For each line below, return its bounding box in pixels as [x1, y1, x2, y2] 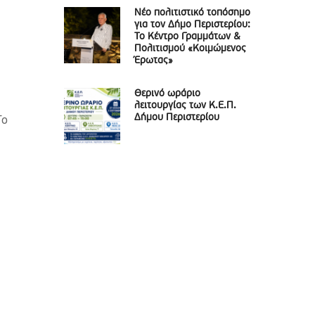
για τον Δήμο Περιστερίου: [134, 20, 250, 30]
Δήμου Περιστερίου [134, 112, 219, 123]
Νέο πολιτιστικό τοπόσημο [134, 8, 250, 18]
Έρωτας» [134, 56, 173, 66]
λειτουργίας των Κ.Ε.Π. [134, 101, 236, 111]
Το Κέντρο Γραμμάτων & [134, 32, 240, 42]
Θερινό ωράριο [134, 89, 200, 99]
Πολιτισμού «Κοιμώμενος [134, 44, 246, 54]
